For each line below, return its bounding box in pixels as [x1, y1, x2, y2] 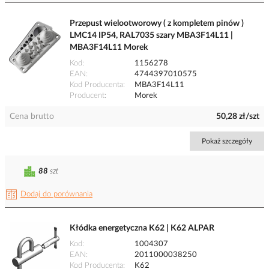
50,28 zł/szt [216, 112, 259, 121]
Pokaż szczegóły [202, 138, 252, 145]
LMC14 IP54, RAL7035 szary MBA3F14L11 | [70, 31, 233, 40]
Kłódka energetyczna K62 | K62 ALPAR [70, 224, 214, 233]
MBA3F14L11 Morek [70, 43, 148, 52]
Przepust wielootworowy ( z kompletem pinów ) [70, 19, 244, 28]
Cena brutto [10, 112, 54, 121]
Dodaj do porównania [20, 190, 92, 199]
